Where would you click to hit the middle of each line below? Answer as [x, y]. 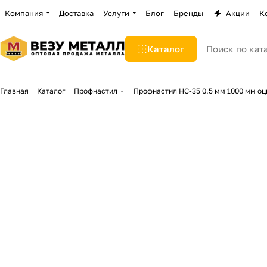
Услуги [116, 13]
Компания [24, 13]
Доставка [76, 13]
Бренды [188, 13]
